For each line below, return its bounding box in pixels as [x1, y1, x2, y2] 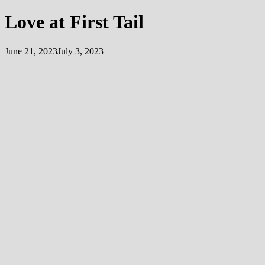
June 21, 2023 [5, 46, 57, 56]
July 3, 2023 [57, 46, 104, 56]
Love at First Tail [5, 11, 144, 33]
